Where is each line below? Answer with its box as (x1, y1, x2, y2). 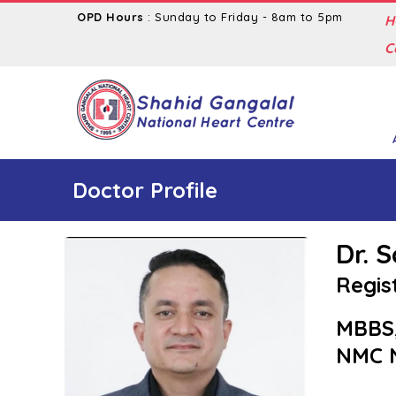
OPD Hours (77, 10, 144, 25)
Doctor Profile (72, 177, 217, 204)
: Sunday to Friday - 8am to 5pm (143, 10, 343, 25)
